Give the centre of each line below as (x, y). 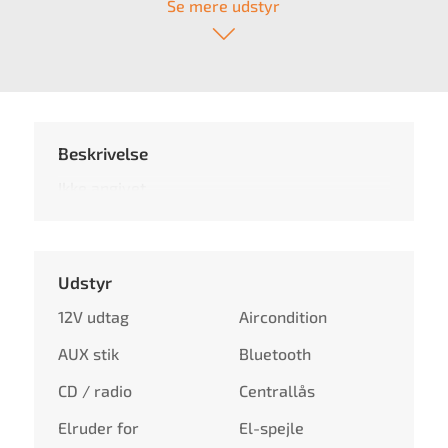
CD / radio (95, 390)
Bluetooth (274, 353)
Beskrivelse (103, 152)
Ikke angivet (102, 187)
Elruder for (99, 427)
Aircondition (282, 316)
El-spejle (271, 427)
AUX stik (89, 353)
